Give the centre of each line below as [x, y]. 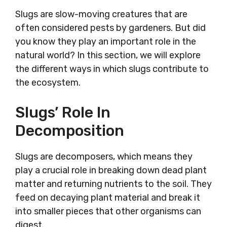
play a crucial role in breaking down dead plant [111, 171]
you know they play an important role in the [106, 42]
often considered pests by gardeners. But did [110, 28]
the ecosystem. [48, 83]
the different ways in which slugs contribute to [112, 69]
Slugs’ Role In [63, 113]
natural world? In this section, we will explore [108, 55]
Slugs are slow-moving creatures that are [101, 14]
